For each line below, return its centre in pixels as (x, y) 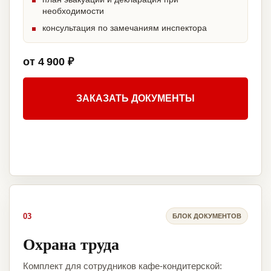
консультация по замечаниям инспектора (125, 28)
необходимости (73, 11)
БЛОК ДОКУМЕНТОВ (207, 216)
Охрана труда (71, 244)
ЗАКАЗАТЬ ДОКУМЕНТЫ (135, 99)
